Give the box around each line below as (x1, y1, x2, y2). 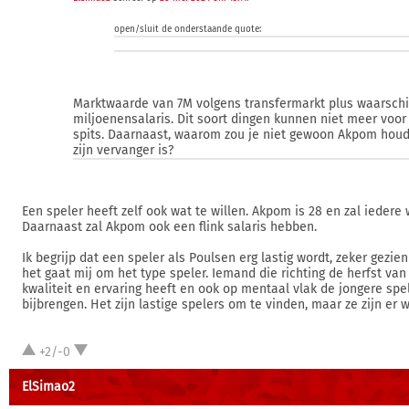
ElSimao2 (22, 379, 75, 394)
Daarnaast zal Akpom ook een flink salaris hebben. (22, 219, 317, 235)
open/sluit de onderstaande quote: (113, 24, 261, 35)
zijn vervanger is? (73, 142, 173, 158)
